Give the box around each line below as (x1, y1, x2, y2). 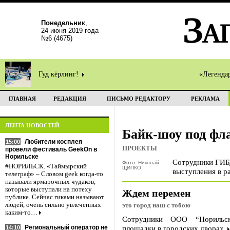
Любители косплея (25, 138, 82, 145)
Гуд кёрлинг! (39, 70, 81, 78)
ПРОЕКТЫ (122, 145, 157, 152)
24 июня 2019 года (41, 27, 99, 34)
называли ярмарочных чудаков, (5, 178, 95, 185)
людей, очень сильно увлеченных (5, 201, 101, 208)
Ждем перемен (122, 187, 191, 199)
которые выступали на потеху (5, 186, 92, 193)
